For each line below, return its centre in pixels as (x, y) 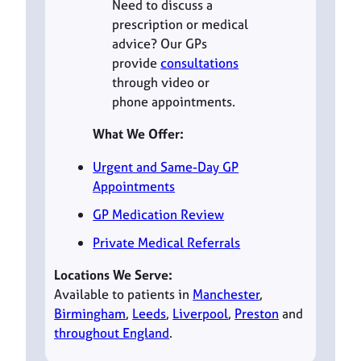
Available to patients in (124, 295)
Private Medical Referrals (167, 242)
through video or (161, 82)
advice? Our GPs (160, 43)
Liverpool (201, 314)
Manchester (226, 295)
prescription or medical (180, 24)
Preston (257, 314)
